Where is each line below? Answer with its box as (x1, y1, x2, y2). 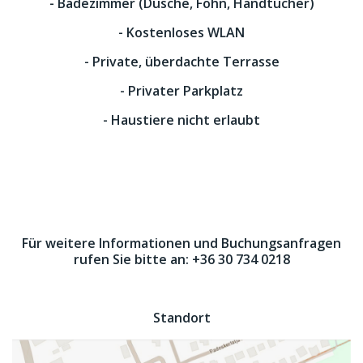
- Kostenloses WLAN (118, 23, 245, 41)
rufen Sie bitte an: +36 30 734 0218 (73, 250, 290, 268)
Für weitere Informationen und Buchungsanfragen (22, 234, 341, 252)
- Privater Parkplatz (120, 82, 243, 100)
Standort (152, 309, 211, 327)
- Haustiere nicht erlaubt (103, 111, 260, 129)
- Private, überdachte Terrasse (83, 53, 280, 70)
